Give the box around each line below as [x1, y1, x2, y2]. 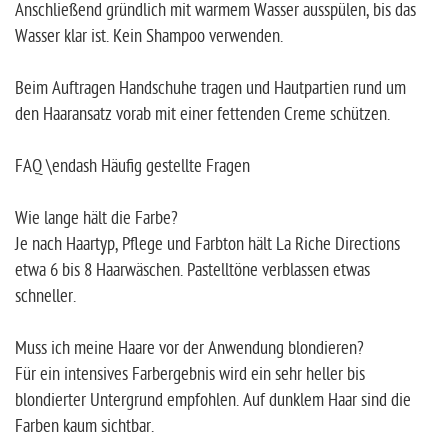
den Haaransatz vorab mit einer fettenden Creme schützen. [15, 104, 390, 126]
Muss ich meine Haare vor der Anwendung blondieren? [15, 338, 364, 360]
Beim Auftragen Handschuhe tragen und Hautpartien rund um [15, 78, 406, 100]
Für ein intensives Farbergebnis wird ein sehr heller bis [15, 364, 365, 386]
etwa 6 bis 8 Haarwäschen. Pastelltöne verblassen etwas [15, 260, 370, 282]
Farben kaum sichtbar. [15, 416, 154, 438]
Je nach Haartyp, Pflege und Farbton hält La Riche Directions [15, 234, 400, 256]
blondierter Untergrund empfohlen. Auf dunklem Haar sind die [15, 390, 411, 412]
